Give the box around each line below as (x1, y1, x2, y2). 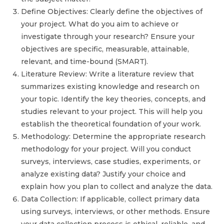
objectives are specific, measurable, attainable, (21, 44, 189, 54)
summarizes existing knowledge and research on (21, 82, 200, 91)
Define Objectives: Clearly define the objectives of (21, 7, 203, 16)
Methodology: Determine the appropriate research (21, 132, 206, 141)
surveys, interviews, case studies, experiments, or (21, 157, 201, 166)
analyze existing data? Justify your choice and (21, 169, 186, 179)
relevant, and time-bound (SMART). (21, 57, 148, 66)
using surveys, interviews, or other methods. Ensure (21, 207, 210, 216)
